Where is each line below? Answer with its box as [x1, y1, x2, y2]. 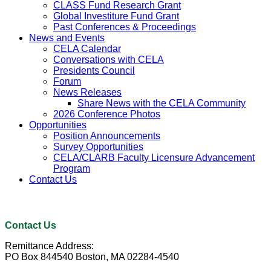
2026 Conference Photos [53, 109, 160, 120]
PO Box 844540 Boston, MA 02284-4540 [5, 252, 179, 263]
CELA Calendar [53, 44, 121, 54]
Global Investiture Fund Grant [53, 11, 179, 22]
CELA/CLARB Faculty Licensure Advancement [53, 152, 255, 163]
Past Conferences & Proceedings [53, 22, 196, 33]
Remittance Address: [5, 241, 94, 252]
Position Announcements [53, 131, 160, 142]
